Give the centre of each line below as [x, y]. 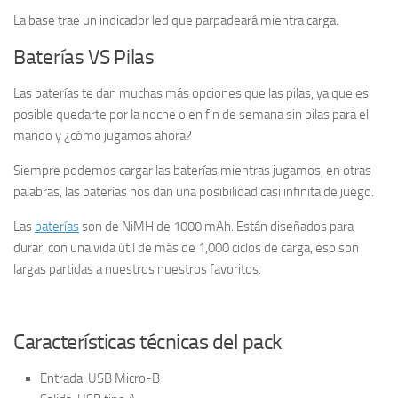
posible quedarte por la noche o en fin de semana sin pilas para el [191, 115]
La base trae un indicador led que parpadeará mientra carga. [176, 21]
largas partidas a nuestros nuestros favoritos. [137, 270]
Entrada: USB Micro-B [100, 379]
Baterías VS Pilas [84, 58]
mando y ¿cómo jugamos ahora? [103, 136]
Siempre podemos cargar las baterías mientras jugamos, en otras [192, 171]
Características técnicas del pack [147, 342]
